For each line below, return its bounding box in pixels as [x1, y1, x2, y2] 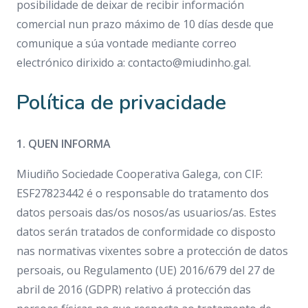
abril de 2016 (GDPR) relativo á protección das [16, 282, 251, 297]
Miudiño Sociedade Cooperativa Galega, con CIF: [16, 166, 263, 181]
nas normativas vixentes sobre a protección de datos [16, 243, 288, 258]
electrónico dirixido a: [16, 55, 128, 70]
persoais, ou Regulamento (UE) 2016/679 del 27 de [16, 263, 275, 278]
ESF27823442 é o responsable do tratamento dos [16, 186, 269, 201]
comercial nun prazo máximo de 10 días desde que [16, 16, 274, 32]
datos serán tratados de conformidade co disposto [16, 224, 276, 239]
